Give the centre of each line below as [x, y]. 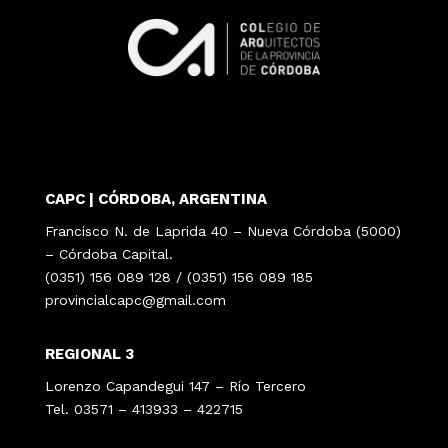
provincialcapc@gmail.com [135, 300]
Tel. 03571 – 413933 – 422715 [143, 409]
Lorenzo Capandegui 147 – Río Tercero [175, 386]
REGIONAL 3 [89, 354]
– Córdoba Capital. [108, 254]
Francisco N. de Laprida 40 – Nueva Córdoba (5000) [222, 231]
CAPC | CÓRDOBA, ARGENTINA [155, 199]
